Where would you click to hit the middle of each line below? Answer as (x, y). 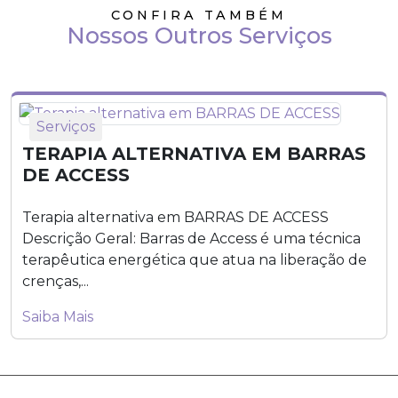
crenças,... (56, 281)
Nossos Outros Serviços (199, 35)
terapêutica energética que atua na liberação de (195, 259)
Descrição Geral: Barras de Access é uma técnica (191, 238)
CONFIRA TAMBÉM (199, 15)
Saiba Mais (58, 316)
